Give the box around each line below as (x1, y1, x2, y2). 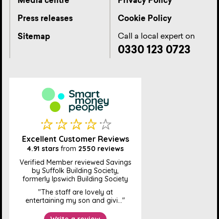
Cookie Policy (118, 15, 172, 23)
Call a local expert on (118, 33, 195, 41)
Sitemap (18, 33, 50, 42)
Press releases (18, 15, 73, 23)
